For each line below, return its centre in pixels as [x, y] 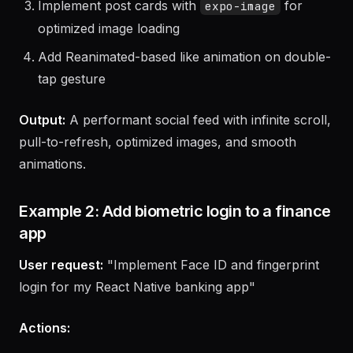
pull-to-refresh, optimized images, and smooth [158, 164]
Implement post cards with [119, 28]
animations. [52, 186]
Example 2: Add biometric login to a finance [175, 233]
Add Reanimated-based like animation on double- [184, 79]
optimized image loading [109, 50]
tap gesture [72, 101]
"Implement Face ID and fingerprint [211, 287]
